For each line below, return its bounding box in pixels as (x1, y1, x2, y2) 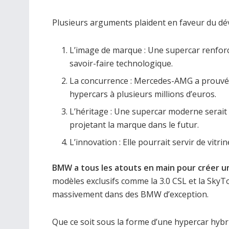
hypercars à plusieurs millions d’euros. (70, 88, 217, 100)
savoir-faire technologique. (70, 58, 173, 70)
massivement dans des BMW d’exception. (52, 189, 209, 200)
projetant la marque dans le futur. (70, 119, 199, 131)
